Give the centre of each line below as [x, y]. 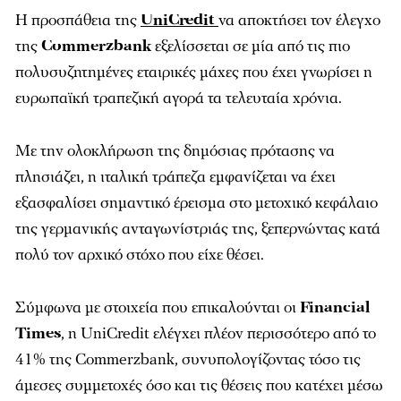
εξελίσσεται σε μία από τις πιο [251, 46]
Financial [335, 307]
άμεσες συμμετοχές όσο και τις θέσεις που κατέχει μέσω [199, 385]
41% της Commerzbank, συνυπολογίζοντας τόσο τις [188, 359]
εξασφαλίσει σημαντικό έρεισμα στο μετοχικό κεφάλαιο [196, 202]
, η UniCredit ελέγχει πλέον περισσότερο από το [218, 333]
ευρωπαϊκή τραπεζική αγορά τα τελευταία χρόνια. [179, 98]
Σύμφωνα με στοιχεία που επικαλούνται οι [158, 307]
